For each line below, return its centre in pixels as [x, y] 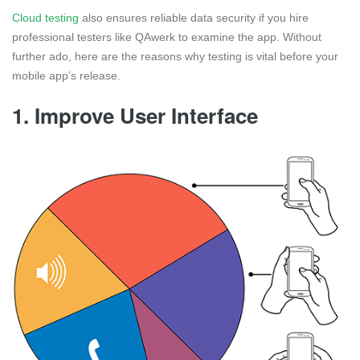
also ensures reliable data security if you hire [194, 17]
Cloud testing [45, 17]
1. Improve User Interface [135, 115]
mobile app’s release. [66, 75]
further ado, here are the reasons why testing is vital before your [175, 56]
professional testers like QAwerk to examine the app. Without [167, 37]
